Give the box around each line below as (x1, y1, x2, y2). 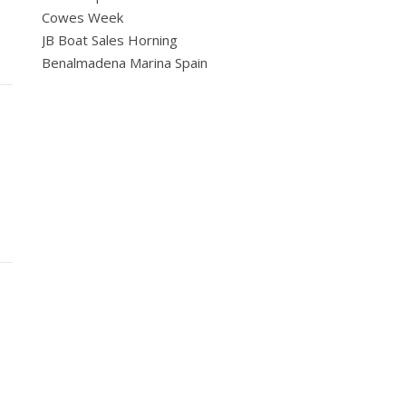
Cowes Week (42, 8, 123, 26)
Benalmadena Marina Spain (42, 53, 208, 72)
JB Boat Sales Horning (42, 31, 178, 49)
